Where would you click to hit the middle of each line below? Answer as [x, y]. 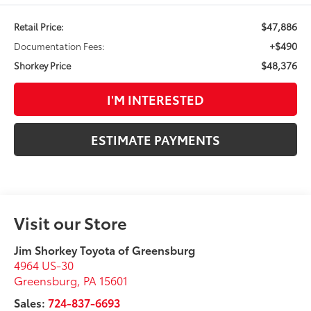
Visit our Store [71, 222]
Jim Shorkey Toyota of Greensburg [105, 249]
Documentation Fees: [60, 45]
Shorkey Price [43, 65]
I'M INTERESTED [155, 99]
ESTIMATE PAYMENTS [155, 139]
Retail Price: [39, 26]
